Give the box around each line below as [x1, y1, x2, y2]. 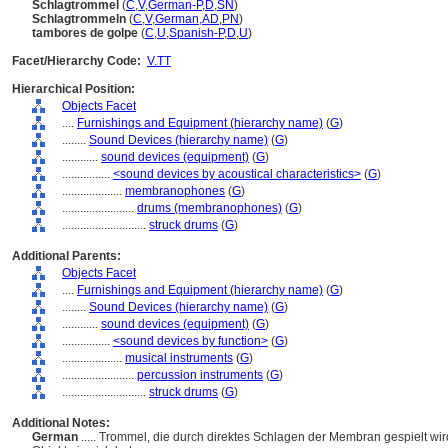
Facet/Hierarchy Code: [12, 54, 141, 68]
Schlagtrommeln [32, 12, 126, 26]
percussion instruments [137, 368, 263, 382]
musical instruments [125, 351, 233, 365]
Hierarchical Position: [12, 82, 135, 96]
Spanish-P [169, 26, 224, 40]
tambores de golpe [32, 26, 138, 40]
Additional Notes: [12, 416, 110, 430]
